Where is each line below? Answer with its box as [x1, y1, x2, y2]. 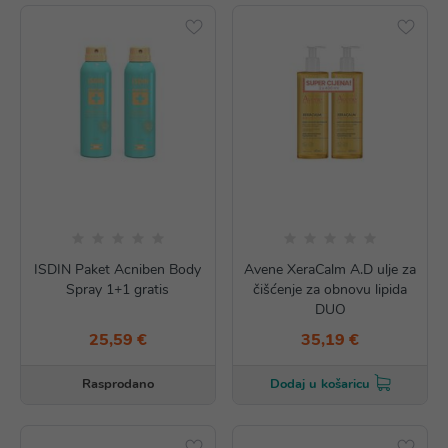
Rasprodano [81, 374, 154, 393]
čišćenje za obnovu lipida [253, 279, 408, 299]
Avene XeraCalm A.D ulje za [244, 259, 417, 279]
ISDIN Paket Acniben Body [34, 259, 202, 279]
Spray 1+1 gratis [66, 279, 170, 299]
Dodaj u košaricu [269, 374, 370, 393]
